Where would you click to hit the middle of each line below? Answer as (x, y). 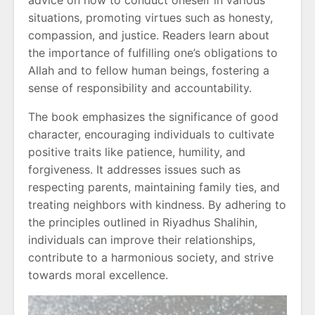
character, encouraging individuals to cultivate (151, 134)
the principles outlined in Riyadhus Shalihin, (143, 222)
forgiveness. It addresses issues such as (134, 169)
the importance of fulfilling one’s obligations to (153, 52)
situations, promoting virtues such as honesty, (150, 17)
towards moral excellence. (98, 275)
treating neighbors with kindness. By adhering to (157, 204)
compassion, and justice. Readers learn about (149, 35)
